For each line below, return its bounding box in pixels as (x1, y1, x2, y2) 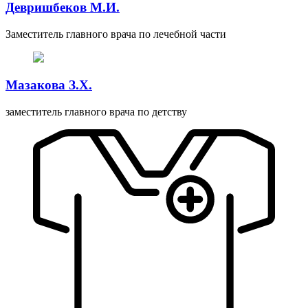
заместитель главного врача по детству (5, 106, 187, 118)
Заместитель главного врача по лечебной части (5, 27, 226, 40)
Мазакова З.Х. (5, 78, 92, 93)
